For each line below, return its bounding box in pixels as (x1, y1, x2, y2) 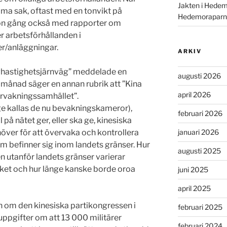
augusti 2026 (177, 71, 221, 81)
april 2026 (177, 90, 211, 99)
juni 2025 (177, 165, 208, 174)
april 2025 (177, 184, 211, 193)
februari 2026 (177, 109, 222, 118)
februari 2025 (177, 203, 222, 212)
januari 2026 (177, 128, 219, 137)
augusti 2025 (177, 146, 221, 156)
